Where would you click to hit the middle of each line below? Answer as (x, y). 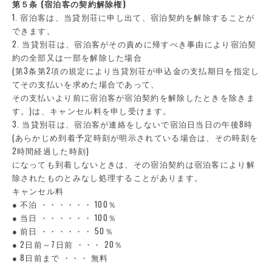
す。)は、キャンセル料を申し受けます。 (92, 110)
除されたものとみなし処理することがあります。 (107, 177)
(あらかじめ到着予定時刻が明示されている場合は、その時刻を (135, 137)
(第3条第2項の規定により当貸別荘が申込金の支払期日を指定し (136, 70)
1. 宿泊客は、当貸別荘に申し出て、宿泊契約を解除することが (133, 17)
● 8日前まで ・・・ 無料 (60, 257)
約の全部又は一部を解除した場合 (77, 57)
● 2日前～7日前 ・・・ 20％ (67, 244)
